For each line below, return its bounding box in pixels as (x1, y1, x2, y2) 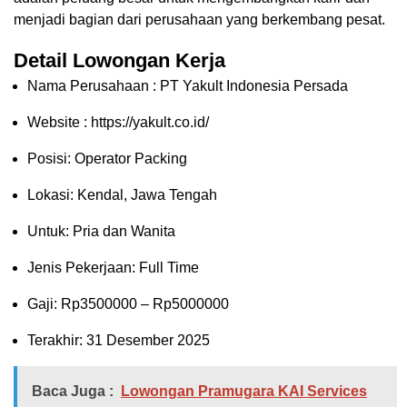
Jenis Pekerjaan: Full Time (27, 260, 199, 276)
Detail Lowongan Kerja (14, 49, 225, 73)
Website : (27, 114, 91, 131)
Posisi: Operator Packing (27, 151, 187, 167)
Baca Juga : (32, 383, 114, 400)
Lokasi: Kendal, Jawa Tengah (27, 187, 217, 203)
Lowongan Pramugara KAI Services (121, 383, 367, 400)
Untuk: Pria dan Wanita (27, 223, 175, 240)
